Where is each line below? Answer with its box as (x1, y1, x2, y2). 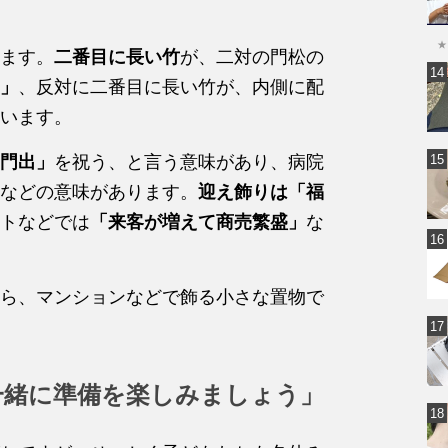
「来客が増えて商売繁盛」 (90, 211, 306, 232)
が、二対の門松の (180, 46, 324, 67)
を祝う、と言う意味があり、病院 (54, 151, 324, 172)
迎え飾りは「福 (198, 181, 324, 202)
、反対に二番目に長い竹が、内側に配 (18, 76, 324, 97)
